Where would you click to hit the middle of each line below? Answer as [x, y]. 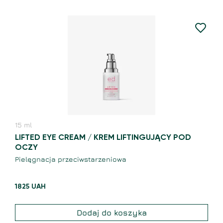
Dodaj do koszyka [111, 213]
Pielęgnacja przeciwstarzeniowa [71, 159]
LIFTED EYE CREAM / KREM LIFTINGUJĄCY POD [103, 138]
